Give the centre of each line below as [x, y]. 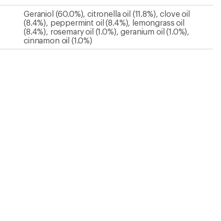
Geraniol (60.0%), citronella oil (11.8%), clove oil [107, 13]
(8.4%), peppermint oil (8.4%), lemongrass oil [104, 22]
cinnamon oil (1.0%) [58, 40]
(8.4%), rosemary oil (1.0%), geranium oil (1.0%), [107, 31]
